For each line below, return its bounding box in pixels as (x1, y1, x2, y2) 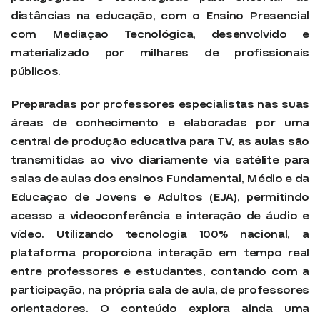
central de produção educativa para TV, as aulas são (11, 133, 309, 149)
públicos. (11, 63, 61, 79)
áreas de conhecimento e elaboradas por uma (11, 114, 309, 131)
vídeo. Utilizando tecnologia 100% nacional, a (11, 226, 309, 242)
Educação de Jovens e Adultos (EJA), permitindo (11, 189, 309, 205)
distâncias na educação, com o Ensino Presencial (11, 7, 309, 24)
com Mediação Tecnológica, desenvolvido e (11, 26, 309, 42)
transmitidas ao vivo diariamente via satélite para (11, 151, 309, 168)
